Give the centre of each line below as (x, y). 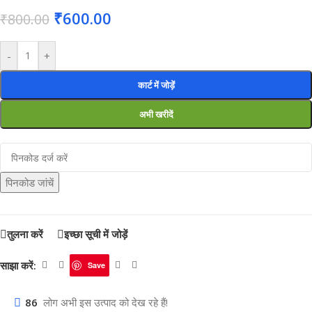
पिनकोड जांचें (30, 182)
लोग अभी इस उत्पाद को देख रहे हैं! (106, 302)
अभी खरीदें (156, 114)
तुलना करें (25, 234)
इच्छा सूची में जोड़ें (96, 234)
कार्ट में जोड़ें (156, 85)
